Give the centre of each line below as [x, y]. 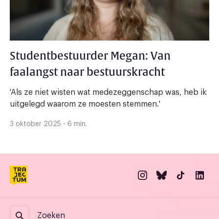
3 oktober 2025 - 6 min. [48, 124]
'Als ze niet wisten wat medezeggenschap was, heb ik [108, 93]
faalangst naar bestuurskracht [87, 73]
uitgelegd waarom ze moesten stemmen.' [85, 104]
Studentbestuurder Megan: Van [90, 56]
